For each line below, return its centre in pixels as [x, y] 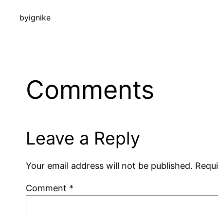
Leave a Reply [83, 138]
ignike [40, 18]
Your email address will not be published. [109, 165]
